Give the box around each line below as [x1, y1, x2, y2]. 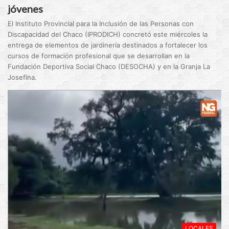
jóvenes [8, 2, 43, 15]
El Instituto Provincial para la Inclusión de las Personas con [8, 19, 194, 28]
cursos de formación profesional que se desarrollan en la [8, 51, 190, 60]
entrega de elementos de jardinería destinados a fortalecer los [8, 40, 208, 49]
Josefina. [8, 73, 37, 81]
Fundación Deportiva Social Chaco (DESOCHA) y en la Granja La [8, 62, 211, 71]
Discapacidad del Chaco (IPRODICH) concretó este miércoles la [8, 30, 208, 38]
